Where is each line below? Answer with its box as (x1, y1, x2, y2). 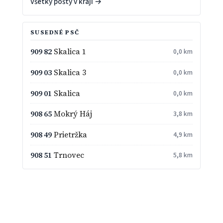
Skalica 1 (51, 46, 86, 57)
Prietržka (51, 129, 87, 140)
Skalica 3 (51, 67, 86, 78)
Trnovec (51, 150, 84, 161)
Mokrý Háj (51, 109, 92, 119)
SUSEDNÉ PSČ (30, 28, 80, 37)
